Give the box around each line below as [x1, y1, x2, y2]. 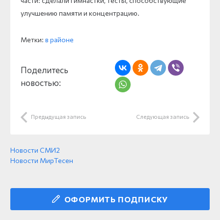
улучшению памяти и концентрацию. [21, 8, 139, 17]
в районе [45, 35, 74, 44]
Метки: [21, 35, 45, 44]
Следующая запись [136, 113, 189, 120]
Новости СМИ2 [10, 145, 60, 154]
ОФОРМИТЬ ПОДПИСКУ [64, 194, 168, 204]
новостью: [21, 77, 61, 87]
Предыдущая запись [31, 113, 86, 120]
